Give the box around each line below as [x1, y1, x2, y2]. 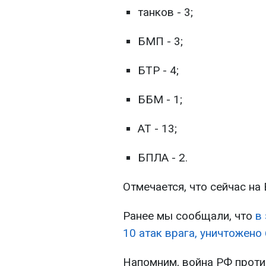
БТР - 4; [138, 64, 179, 78]
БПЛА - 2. [138, 151, 188, 165]
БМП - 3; [138, 34, 183, 49]
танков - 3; [138, 5, 193, 20]
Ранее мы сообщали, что [123, 209, 255, 223]
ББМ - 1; [138, 93, 182, 107]
